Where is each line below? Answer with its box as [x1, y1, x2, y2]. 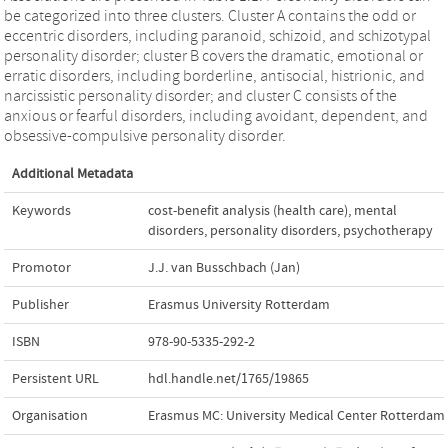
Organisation [12, 407, 88, 424]
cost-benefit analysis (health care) [148, 202, 348, 219]
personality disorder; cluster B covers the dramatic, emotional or [4, 46, 423, 65]
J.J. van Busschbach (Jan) [148, 259, 300, 276]
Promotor [12, 259, 71, 276]
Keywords [12, 202, 71, 219]
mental [354, 202, 397, 219]
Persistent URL [12, 370, 99, 387]
